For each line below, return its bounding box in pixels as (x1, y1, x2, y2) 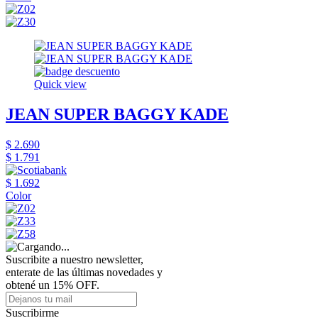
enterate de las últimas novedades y (6, 265, 163, 278)
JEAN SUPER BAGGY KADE (6, 104, 229, 124)
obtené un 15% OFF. (6, 278, 99, 291)
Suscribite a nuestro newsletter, (6, 253, 143, 265)
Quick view (34, 77, 87, 90)
